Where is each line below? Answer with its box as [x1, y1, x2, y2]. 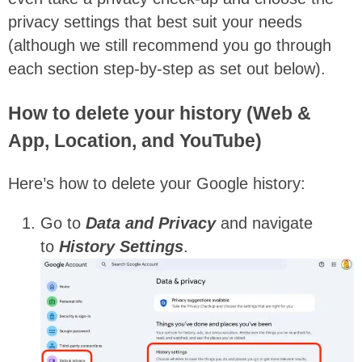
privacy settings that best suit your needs [8, 12, 302, 31]
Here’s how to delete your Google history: [8, 175, 305, 193]
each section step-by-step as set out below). [8, 59, 326, 78]
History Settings [59, 237, 183, 255]
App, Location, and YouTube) [8, 129, 262, 151]
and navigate [216, 213, 313, 232]
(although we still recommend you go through [8, 36, 331, 54]
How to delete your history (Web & [8, 102, 311, 124]
